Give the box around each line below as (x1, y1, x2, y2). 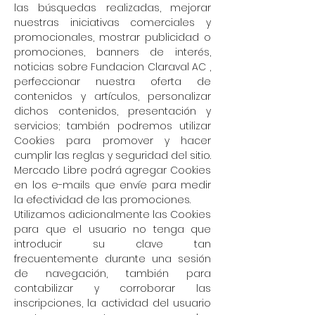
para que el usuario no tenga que (14, 222, 211, 236)
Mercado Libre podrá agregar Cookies (14, 163, 211, 177)
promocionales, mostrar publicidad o (14, 30, 211, 44)
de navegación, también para (14, 266, 211, 281)
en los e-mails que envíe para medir (14, 178, 211, 192)
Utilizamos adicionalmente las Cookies (14, 207, 211, 221)
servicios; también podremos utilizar (14, 119, 211, 133)
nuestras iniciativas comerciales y (14, 15, 211, 30)
